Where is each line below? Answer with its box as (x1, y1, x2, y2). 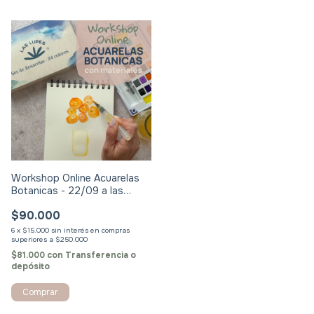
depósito (11, 261, 50, 273)
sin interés (51, 226, 90, 235)
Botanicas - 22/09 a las (11, 184, 123, 198)
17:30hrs (11, 197, 52, 210)
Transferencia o (65, 250, 136, 261)
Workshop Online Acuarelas (11, 172, 139, 185)
